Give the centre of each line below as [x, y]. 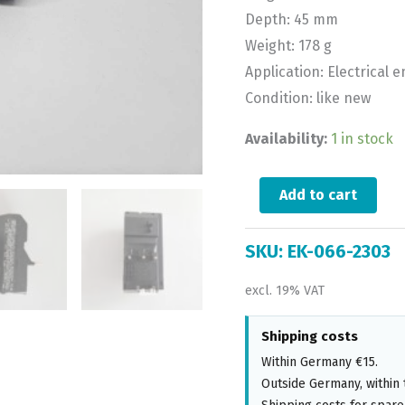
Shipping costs [309, 336]
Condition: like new [307, 98]
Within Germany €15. [319, 362]
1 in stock [362, 138]
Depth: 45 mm [291, 19]
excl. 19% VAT [284, 290]
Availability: [286, 138]
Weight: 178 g [288, 45]
